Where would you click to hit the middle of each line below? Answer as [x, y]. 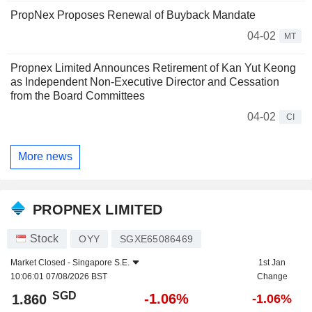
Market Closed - [41, 263]
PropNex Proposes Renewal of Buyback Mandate [133, 15]
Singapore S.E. [101, 263]
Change [272, 277]
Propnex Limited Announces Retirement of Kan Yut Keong [153, 68]
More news [45, 157]
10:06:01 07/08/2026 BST [59, 277]
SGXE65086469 [156, 239]
